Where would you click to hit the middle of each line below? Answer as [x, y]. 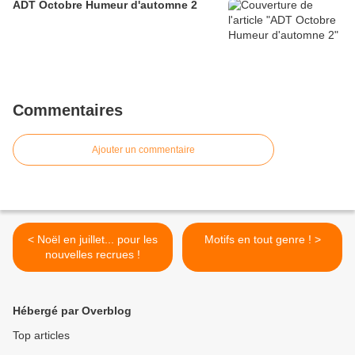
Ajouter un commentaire [143, 150]
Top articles [41, 336]
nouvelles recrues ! [93, 255]
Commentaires [68, 111]
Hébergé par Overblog [72, 311]
